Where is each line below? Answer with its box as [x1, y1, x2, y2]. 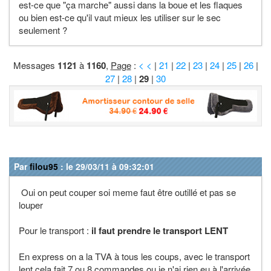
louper [19, 198, 43, 211]
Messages [13, 59, 57, 72]
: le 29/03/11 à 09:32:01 [58, 160, 154, 172]
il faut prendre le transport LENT [91, 223, 228, 237]
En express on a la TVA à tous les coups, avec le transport [19, 249, 250, 263]
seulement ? [19, 24, 67, 37]
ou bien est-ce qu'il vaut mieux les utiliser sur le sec [19, 11, 221, 24]
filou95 [30, 160, 58, 172]
